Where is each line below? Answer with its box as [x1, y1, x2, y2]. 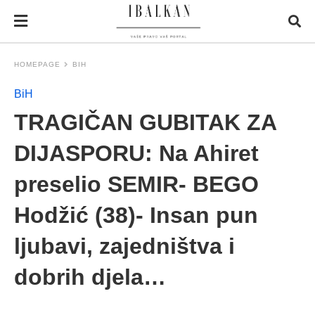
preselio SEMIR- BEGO [14, 172, 259, 197]
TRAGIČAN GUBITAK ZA [14, 110, 276, 135]
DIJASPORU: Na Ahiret [14, 141, 259, 166]
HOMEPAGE [14, 60, 60, 68]
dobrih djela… [14, 264, 166, 290]
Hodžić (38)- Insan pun [14, 202, 258, 228]
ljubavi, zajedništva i [14, 233, 235, 259]
